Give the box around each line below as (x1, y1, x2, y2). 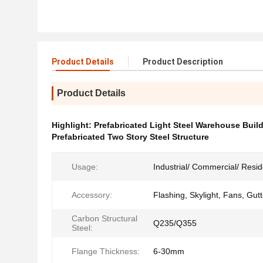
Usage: (72, 162, 98, 171)
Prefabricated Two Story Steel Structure (52, 132, 209, 141)
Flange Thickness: (72, 247, 140, 256)
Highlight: (52, 120, 94, 130)
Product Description (143, 57, 223, 66)
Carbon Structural (72, 214, 137, 223)
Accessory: (72, 190, 112, 200)
